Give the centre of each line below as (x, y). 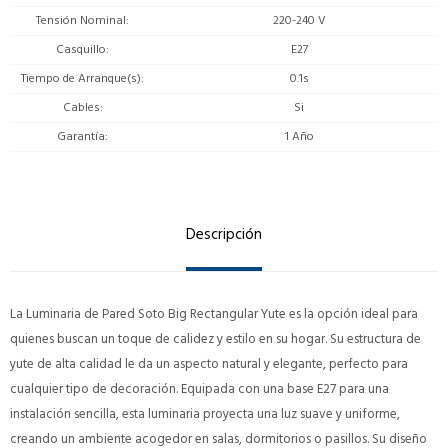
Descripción (224, 234)
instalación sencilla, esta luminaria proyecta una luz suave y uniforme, (205, 413)
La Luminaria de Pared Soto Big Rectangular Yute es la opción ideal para (214, 313)
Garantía (81, 136)
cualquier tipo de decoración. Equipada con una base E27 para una (199, 388)
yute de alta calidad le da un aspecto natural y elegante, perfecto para (209, 363)
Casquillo (81, 49)
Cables (81, 107)
